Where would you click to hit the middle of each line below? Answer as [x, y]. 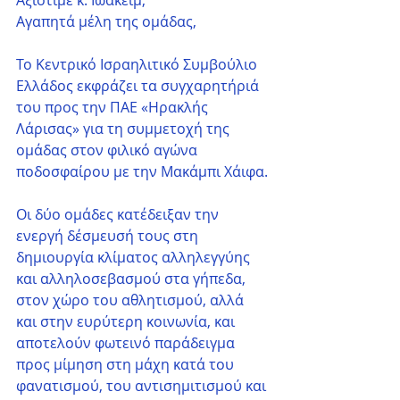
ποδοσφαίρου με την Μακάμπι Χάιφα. [142, 172]
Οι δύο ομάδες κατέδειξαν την [119, 215]
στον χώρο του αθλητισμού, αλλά [132, 300]
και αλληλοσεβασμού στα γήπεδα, [133, 279]
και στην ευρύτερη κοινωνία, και [127, 322]
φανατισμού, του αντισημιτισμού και [143, 386]
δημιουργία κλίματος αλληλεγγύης [135, 258]
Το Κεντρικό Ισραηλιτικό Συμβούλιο [138, 65]
